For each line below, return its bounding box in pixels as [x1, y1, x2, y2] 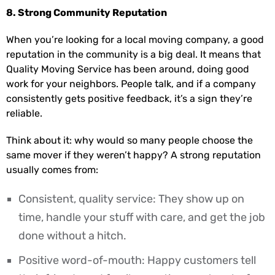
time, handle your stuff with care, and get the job [18, 210, 265, 224]
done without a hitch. [18, 228, 126, 242]
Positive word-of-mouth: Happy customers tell [18, 253, 256, 267]
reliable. [6, 107, 42, 119]
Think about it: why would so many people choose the [6, 134, 253, 146]
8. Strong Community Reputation [6, 6, 167, 18]
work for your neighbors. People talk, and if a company [6, 77, 256, 90]
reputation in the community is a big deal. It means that [6, 48, 261, 60]
